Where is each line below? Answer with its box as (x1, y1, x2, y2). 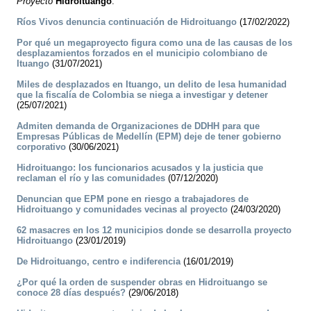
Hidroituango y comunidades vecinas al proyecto (17, 204, 228, 215)
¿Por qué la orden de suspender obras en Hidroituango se (17, 277, 267, 288)
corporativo (17, 142, 66, 153)
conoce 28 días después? (17, 287, 126, 299)
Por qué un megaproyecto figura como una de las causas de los (17, 37, 292, 49)
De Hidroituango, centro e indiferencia (17, 256, 180, 267)
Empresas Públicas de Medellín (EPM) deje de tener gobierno (17, 131, 281, 142)
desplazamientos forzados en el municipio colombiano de (17, 48, 267, 59)
